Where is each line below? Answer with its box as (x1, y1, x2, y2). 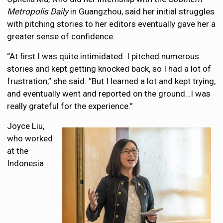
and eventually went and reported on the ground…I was (7, 89, 211, 99)
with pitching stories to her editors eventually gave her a (7, 19, 216, 29)
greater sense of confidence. (7, 31, 115, 42)
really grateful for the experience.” (7, 101, 133, 111)
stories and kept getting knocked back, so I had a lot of (7, 64, 212, 74)
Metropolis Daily (7, 6, 69, 17)
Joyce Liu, (7, 121, 45, 131)
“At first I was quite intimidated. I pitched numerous (7, 51, 200, 62)
